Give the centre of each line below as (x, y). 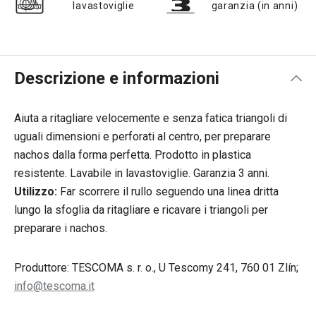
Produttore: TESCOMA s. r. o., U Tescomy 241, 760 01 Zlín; (156, 268)
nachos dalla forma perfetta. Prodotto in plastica (133, 155)
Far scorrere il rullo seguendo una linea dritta (168, 192)
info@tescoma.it (54, 286)
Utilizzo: (36, 192)
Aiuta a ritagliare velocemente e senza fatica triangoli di (151, 118)
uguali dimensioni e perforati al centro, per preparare (142, 136)
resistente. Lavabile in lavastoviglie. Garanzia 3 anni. (142, 173)
